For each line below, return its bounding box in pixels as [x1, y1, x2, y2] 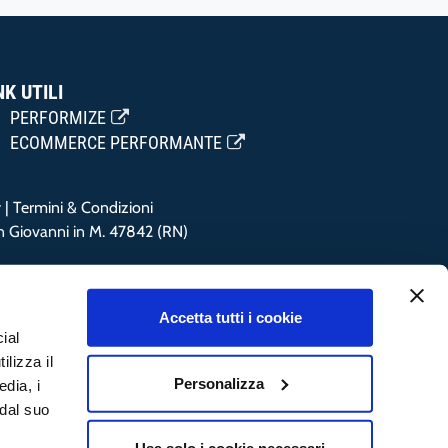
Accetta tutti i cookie [158, 308, 302, 326]
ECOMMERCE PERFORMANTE [10, 133, 222, 153]
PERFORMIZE [10, 108, 106, 128]
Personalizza [173, 374, 264, 392]
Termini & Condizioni [12, 198, 153, 217]
